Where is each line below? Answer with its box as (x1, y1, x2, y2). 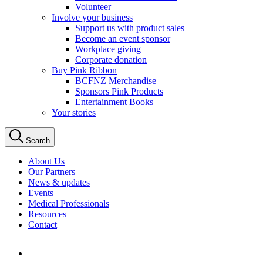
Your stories (52, 107, 96, 118)
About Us (28, 156, 65, 167)
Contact (28, 220, 57, 230)
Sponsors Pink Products (75, 86, 163, 97)
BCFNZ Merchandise (75, 76, 156, 86)
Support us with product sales (75, 23, 184, 33)
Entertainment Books (75, 97, 153, 107)
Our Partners (28, 167, 75, 177)
